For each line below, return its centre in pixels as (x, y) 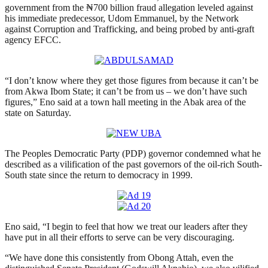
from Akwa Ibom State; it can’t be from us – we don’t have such (126, 92)
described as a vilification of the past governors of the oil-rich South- (133, 165)
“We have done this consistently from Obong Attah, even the (119, 258)
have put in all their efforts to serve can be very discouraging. (120, 237)
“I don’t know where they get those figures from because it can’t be (132, 81)
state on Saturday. (38, 113)
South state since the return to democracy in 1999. (99, 175)
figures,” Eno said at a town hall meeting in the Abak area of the (125, 102)
